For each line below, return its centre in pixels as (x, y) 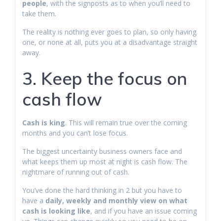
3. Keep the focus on (105, 78)
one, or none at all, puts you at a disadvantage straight (110, 42)
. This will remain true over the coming (126, 123)
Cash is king (44, 123)
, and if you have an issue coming (144, 211)
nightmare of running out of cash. (77, 172)
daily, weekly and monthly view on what (116, 201)
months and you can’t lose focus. (75, 133)
